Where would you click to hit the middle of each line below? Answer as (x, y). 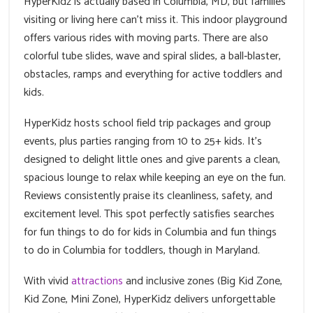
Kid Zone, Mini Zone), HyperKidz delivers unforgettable (150, 300)
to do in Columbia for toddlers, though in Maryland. (142, 251)
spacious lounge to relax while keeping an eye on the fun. (155, 178)
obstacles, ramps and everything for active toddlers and (153, 75)
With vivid (48, 282)
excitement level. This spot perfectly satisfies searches (149, 214)
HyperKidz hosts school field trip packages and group (147, 124)
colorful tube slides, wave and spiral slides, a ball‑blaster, (152, 57)
